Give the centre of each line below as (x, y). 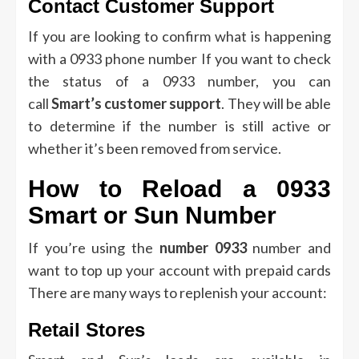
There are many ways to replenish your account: (177, 293)
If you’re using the (94, 248)
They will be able (279, 104)
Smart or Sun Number (152, 216)
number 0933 (203, 248)
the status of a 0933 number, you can (179, 81)
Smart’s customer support (137, 104)
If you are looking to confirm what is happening (179, 36)
